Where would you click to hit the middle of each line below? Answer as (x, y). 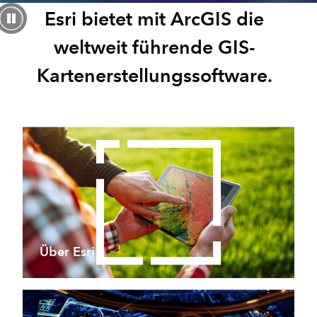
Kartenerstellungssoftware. (154, 76)
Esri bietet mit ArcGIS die (154, 19)
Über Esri (67, 252)
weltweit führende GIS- (154, 47)
